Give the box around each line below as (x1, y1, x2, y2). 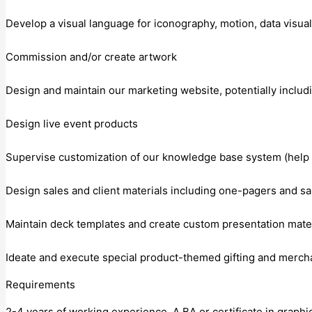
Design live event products (6, 116, 138, 130)
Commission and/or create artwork (6, 49, 177, 63)
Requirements (6, 277, 75, 291)
